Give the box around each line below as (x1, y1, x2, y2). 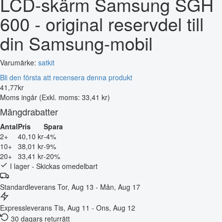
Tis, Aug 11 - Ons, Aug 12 (54, 202, 135, 213)
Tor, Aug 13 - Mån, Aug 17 (57, 181, 140, 192)
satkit (38, 57, 55, 67)
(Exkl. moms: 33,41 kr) (39, 92, 110, 102)
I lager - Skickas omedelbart (8, 161, 98, 171)
